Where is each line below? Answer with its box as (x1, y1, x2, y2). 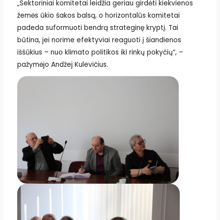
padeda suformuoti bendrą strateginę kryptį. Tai (17, 23, 178, 32)
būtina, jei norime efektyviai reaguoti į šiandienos (17, 35, 181, 45)
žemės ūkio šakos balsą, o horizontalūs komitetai (17, 10, 180, 20)
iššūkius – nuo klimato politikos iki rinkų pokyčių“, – (17, 47, 183, 57)
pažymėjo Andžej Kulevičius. (17, 59, 108, 69)
